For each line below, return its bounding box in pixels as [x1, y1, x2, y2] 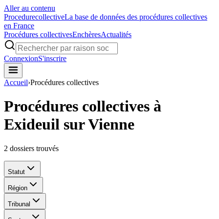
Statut [8, 168, 25, 175]
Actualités [101, 30, 131, 39]
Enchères [72, 30, 101, 39]
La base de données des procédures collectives [65, 13, 207, 21]
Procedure [4, 13, 35, 21]
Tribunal [8, 200, 30, 208]
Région [8, 184, 27, 192]
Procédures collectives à [4, 97, 161, 115]
